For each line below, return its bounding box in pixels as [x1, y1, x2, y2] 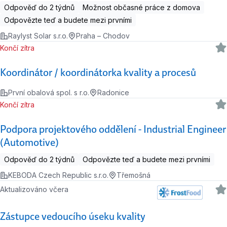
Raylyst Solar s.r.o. [8, 31, 68, 41]
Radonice [97, 88, 129, 97]
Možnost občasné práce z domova [83, 3, 200, 12]
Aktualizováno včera [5, 185, 69, 194]
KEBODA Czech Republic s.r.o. [8, 171, 108, 180]
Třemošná [117, 171, 150, 180]
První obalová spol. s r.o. [8, 88, 89, 97]
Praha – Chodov [76, 31, 130, 41]
